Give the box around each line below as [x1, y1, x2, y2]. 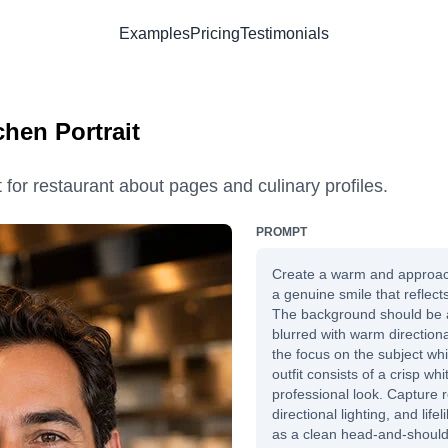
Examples [119, 24, 190, 42]
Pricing [190, 24, 240, 42]
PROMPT [256, 224, 307, 239]
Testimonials [240, 24, 329, 42]
